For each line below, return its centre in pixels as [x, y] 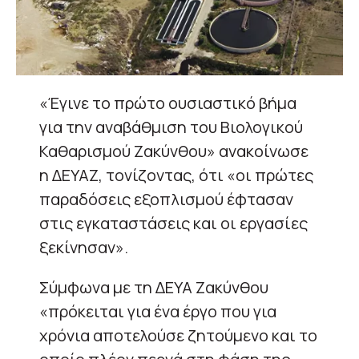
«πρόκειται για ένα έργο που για [158, 311]
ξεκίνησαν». [84, 247]
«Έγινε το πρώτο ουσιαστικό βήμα [168, 103]
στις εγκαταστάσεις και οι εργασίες [173, 223]
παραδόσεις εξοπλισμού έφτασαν [166, 199]
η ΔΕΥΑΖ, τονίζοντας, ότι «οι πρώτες [176, 175]
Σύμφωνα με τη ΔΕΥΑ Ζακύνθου [154, 287]
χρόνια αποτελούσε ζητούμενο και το [178, 335]
